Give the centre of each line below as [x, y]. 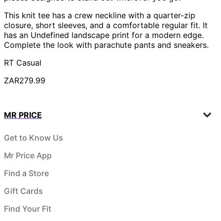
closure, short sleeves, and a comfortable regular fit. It [106, 25]
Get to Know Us [34, 137]
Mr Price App [28, 155]
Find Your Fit [28, 208]
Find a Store [26, 173]
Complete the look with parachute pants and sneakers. [108, 45]
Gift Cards [23, 191]
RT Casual [23, 62]
